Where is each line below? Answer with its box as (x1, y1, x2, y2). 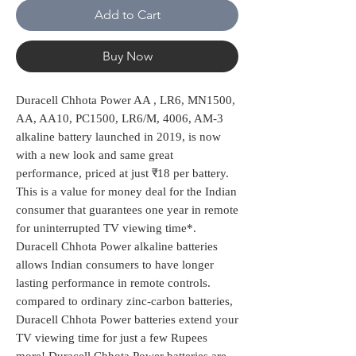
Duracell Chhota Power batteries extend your (16, 313, 238, 327)
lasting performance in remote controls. (16, 277, 211, 290)
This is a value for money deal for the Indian (16, 185, 237, 199)
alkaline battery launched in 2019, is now (16, 130, 221, 144)
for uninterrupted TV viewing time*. (16, 222, 196, 235)
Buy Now (102, 48, 153, 64)
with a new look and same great (16, 149, 173, 162)
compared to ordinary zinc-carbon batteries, (16, 295, 233, 308)
